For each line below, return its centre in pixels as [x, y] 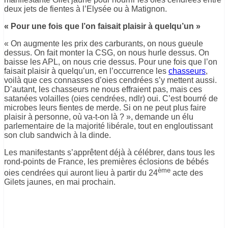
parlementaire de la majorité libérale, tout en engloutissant [108, 126]
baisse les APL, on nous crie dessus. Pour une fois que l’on [111, 62]
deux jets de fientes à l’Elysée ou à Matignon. [85, 9]
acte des [187, 173]
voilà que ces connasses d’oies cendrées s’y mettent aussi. [110, 80]
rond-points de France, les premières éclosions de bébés [106, 161]
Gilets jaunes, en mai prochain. [60, 182]
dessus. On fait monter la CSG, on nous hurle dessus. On [107, 52]
